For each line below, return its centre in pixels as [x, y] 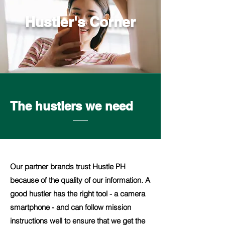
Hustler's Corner [80, 22]
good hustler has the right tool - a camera [78, 194]
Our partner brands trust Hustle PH [68, 166]
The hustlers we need [72, 106]
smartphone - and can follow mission [71, 207]
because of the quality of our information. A [80, 180]
